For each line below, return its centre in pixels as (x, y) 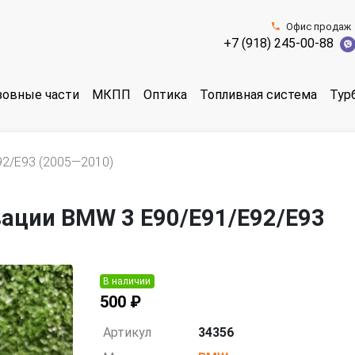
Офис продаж (318, 27)
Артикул (128, 332)
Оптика (165, 95)
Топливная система (258, 95)
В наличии (127, 281)
